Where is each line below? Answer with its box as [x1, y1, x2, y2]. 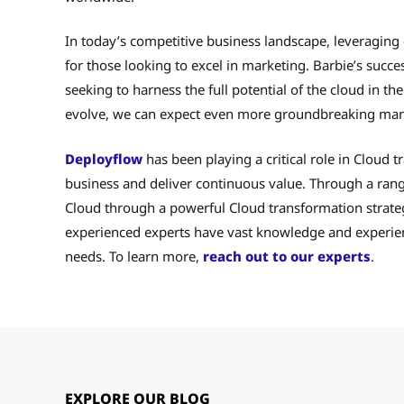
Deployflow [65, 149, 142, 168]
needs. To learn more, [65, 246, 203, 265]
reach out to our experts [203, 246, 371, 265]
